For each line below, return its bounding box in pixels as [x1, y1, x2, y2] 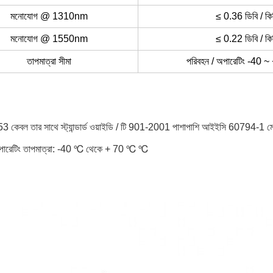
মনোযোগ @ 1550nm [10, 34, 88, 44]
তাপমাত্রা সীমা [27, 56, 71, 66]
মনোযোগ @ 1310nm [10, 11, 88, 21]
